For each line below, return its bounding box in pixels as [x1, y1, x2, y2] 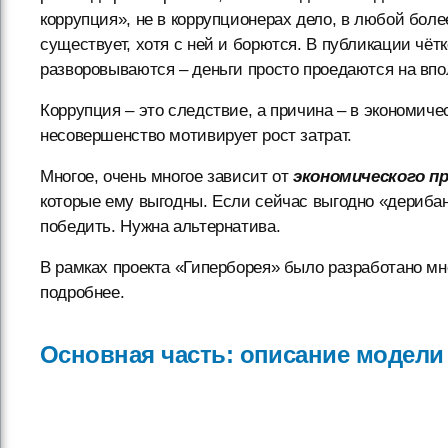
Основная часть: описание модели [40, 341, 444, 368]
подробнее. [40, 283, 125, 302]
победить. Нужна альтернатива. [40, 217, 281, 236]
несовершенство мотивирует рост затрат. [40, 126, 352, 145]
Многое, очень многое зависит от [40, 167, 294, 186]
